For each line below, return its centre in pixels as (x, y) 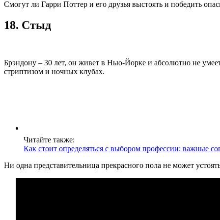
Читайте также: (49, 140)
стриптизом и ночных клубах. (54, 72)
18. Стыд (27, 25)
